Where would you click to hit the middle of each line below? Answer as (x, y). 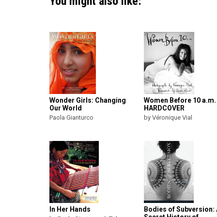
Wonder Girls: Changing (88, 100)
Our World (66, 108)
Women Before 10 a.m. (180, 100)
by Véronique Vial (168, 117)
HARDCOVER (164, 108)
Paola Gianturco (71, 117)
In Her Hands (70, 209)
